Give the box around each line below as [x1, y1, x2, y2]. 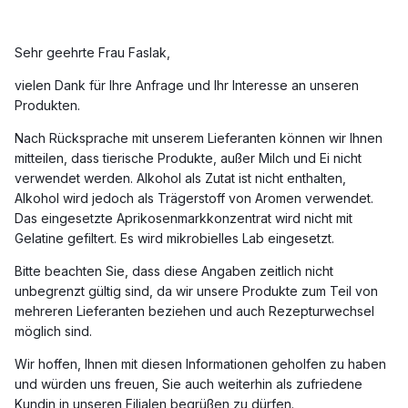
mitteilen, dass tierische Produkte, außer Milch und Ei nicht [15, 149, 362, 166]
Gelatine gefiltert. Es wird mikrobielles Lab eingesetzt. [15, 229, 334, 246]
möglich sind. [15, 322, 92, 339]
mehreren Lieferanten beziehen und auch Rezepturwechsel [15, 302, 374, 319]
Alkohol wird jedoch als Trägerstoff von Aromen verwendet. [15, 189, 373, 206]
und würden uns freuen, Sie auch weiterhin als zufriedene [15, 375, 362, 392]
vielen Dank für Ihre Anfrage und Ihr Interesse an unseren [15, 76, 359, 93]
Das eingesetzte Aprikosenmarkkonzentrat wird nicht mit [15, 209, 352, 226]
